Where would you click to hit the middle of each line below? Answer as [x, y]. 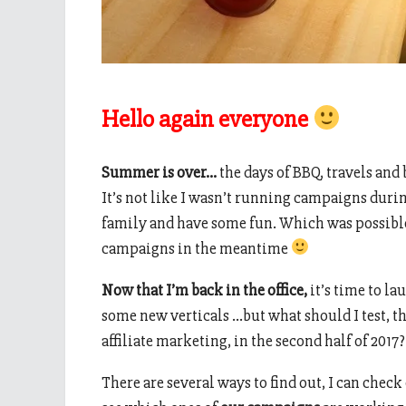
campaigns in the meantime [196, 248]
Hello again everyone [207, 120]
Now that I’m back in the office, [204, 290]
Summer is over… [159, 172]
